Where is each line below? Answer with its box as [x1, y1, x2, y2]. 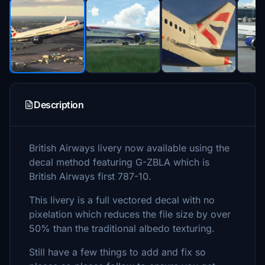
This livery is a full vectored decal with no [29, 194, 215, 206]
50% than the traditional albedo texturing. [29, 222, 215, 234]
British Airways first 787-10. [29, 170, 151, 182]
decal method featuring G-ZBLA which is [29, 156, 209, 168]
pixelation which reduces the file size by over [29, 208, 231, 220]
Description [34, 99, 84, 111]
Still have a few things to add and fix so [29, 246, 206, 258]
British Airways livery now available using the [29, 142, 230, 154]
